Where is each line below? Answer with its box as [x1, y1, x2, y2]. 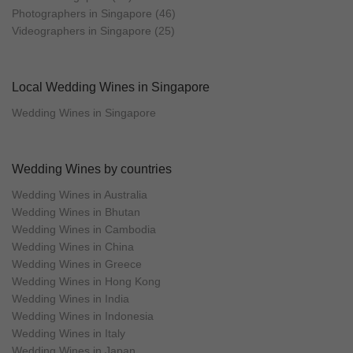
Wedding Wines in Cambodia [12, 222, 156, 236]
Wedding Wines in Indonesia [12, 309, 154, 322]
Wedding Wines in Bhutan [12, 205, 140, 218]
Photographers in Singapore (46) [12, 6, 176, 20]
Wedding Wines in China [12, 240, 134, 253]
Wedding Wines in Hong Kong [12, 274, 161, 288]
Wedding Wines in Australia [12, 188, 147, 201]
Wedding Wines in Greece [12, 257, 142, 270]
